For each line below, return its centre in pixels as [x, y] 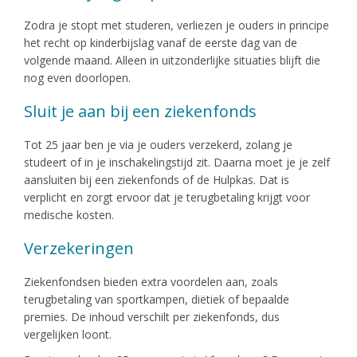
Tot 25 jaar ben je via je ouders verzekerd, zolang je [158, 144]
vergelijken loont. [68, 334]
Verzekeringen [79, 248]
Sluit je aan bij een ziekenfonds [140, 111]
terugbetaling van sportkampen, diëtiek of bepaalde [157, 299]
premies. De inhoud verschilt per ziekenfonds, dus [152, 316]
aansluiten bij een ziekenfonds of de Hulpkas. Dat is [157, 179]
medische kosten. [69, 214]
